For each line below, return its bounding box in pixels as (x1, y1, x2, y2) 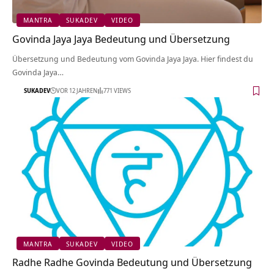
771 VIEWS (103, 86, 131, 95)
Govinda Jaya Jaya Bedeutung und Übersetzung (12, 31, 230, 46)
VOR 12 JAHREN (56, 86, 97, 95)
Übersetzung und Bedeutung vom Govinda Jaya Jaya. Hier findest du (12, 53, 253, 64)
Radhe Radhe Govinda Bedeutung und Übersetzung (12, 255, 252, 270)
